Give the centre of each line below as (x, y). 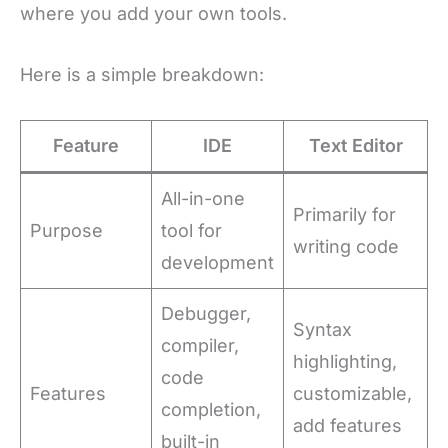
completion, (211, 409)
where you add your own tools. (153, 14)
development (217, 262)
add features (347, 425)
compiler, (200, 345)
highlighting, (345, 361)
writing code (346, 246)
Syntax (322, 329)
